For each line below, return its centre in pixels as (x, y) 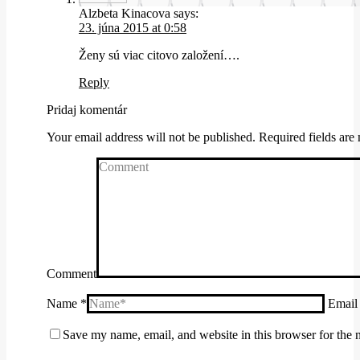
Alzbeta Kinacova (125, 13)
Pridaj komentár (87, 109)
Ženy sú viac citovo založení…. (159, 55)
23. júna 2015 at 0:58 (133, 27)
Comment (72, 273)
